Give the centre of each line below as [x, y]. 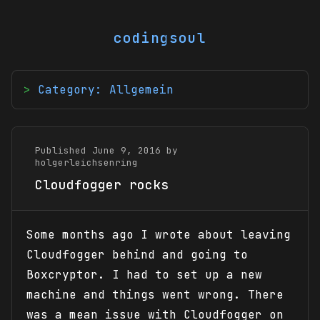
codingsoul [160, 38]
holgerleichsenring [86, 162]
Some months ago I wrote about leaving [159, 235]
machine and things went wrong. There [155, 295]
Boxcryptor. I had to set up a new [144, 275]
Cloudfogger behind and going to [137, 255]
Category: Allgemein [106, 90]
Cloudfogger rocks [102, 185]
